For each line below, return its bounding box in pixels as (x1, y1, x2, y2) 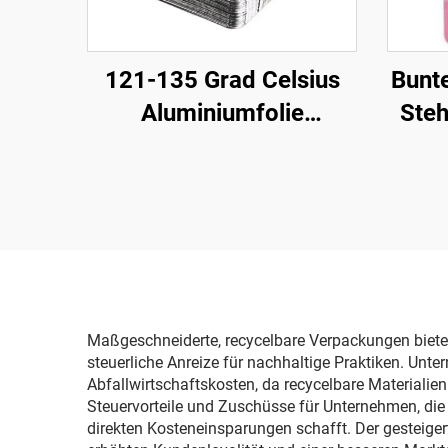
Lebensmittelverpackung (88, 132, 356, 160)
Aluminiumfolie (140, 99, 304, 127)
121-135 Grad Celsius (104, 66, 340, 94)
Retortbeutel (154, 165, 290, 193)
